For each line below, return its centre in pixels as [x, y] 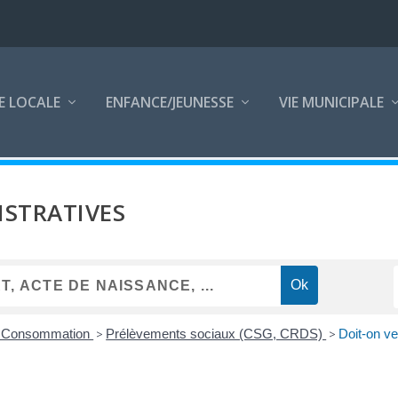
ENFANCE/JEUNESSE [170, 102]
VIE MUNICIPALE [332, 102]
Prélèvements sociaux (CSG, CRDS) [216, 333]
